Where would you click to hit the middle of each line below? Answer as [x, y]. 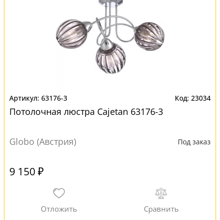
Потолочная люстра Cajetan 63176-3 [86, 111]
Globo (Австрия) [43, 141]
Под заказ [194, 142]
